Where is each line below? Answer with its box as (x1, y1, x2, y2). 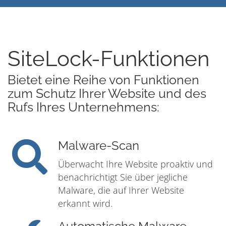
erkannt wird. (58, 197, 112, 210)
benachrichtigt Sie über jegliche (58, 171, 188, 184)
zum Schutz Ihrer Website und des (8, 86, 206, 101)
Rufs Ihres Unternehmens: (8, 99, 159, 115)
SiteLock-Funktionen (8, 46, 209, 72)
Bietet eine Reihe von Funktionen (8, 72, 199, 88)
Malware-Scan (58, 139, 139, 153)
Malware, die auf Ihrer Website (58, 184, 184, 197)
